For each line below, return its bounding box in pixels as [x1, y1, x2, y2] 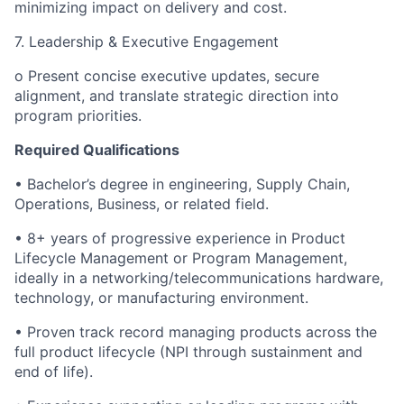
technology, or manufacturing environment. [14, 289, 308, 307]
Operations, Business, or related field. [14, 195, 269, 213]
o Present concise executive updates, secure [14, 67, 319, 85]
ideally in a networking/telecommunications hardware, [14, 269, 383, 287]
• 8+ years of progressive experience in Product [14, 229, 345, 247]
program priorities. [14, 106, 142, 124]
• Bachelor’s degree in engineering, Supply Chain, [14, 175, 350, 193]
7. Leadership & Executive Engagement [14, 32, 279, 50]
